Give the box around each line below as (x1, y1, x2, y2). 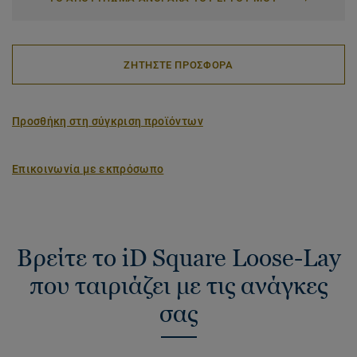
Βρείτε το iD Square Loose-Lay (16, 244, 341, 272)
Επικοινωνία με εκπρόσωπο (12, 163, 164, 175)
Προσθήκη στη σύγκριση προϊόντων (12, 115, 203, 127)
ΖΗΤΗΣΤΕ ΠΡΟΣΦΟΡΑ (124, 58, 233, 71)
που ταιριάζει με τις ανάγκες (29, 272, 328, 300)
